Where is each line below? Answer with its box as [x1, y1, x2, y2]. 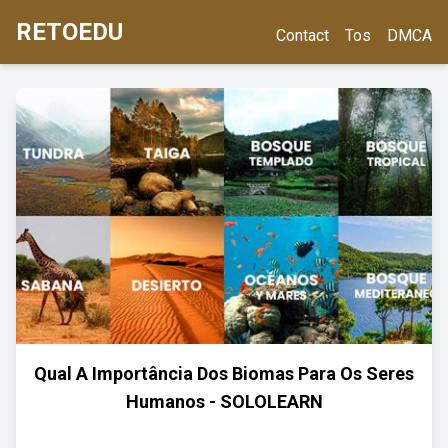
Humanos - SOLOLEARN [125, 391, 323, 412]
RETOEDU [16, 18, 123, 46]
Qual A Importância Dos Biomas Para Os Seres [34, 363, 414, 384]
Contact [276, 26, 329, 45]
